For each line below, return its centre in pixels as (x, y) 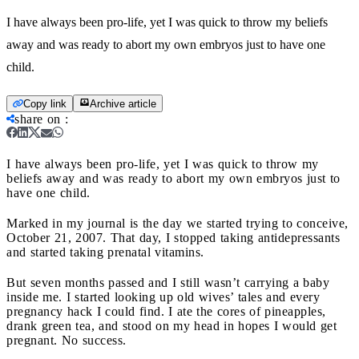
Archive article (123, 103)
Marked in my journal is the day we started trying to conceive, (177, 223)
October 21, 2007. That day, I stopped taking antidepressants (173, 237)
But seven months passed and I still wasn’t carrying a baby (168, 282)
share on (38, 119)
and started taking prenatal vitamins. (105, 252)
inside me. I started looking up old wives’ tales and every (163, 296)
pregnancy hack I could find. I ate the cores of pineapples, (166, 311)
